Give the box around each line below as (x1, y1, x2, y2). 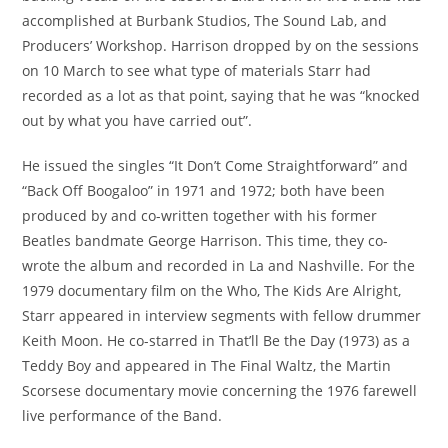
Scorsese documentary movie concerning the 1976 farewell (22, 381, 418, 400)
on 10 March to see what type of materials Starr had (22, 61, 372, 80)
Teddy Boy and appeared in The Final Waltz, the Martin (22, 356, 392, 375)
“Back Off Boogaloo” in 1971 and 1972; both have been (22, 181, 386, 200)
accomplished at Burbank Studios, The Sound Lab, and (22, 11, 388, 30)
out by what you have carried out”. (22, 111, 253, 130)
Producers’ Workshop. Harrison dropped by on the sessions (22, 36, 420, 55)
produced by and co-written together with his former (22, 206, 378, 225)
